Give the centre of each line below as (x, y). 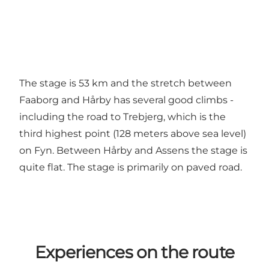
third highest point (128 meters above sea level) (133, 134)
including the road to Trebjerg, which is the (122, 117)
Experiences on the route (134, 252)
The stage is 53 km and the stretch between (125, 83)
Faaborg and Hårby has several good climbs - (126, 100)
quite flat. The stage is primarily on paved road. (131, 168)
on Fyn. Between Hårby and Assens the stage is (133, 151)
